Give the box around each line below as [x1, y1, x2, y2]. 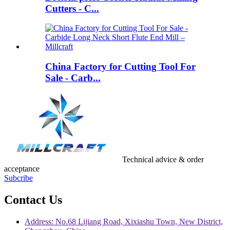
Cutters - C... [45, 3, 99, 14]
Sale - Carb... [45, 72, 101, 84]
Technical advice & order [122, 155, 204, 164]
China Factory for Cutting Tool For [45, 61, 196, 72]
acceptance [4, 164, 40, 173]
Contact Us [4, 193, 62, 206]
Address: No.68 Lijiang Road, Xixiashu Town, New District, [25, 217, 223, 226]
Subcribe [4, 173, 33, 182]
